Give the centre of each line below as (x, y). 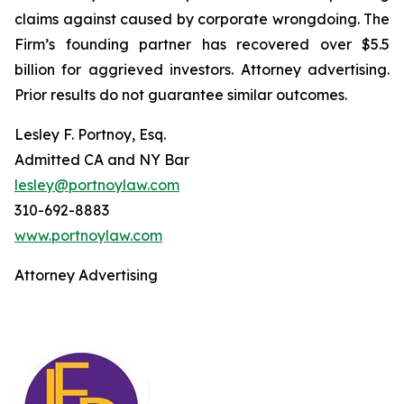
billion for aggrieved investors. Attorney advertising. (202, 69)
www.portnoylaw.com (88, 235)
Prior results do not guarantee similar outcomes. (181, 95)
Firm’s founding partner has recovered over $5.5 (202, 44)
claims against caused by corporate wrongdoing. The (202, 19)
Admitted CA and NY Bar (102, 160)
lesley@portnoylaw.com (97, 185)
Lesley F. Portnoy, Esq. (90, 134)
